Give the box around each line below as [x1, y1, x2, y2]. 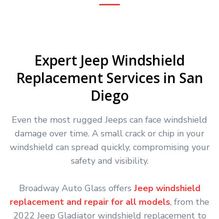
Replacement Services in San [16, 68, 203, 87]
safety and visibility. [70, 155, 149, 167]
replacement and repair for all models [10, 196, 170, 208]
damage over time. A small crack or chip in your [15, 128, 204, 139]
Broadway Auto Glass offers [19, 182, 134, 194]
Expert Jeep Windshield [34, 51, 185, 69]
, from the [170, 196, 209, 208]
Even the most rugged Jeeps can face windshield [12, 114, 207, 126]
